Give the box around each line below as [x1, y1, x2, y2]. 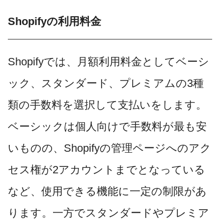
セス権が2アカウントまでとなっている [8, 163, 205, 176]
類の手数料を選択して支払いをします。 [8, 98, 207, 111]
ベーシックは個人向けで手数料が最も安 [8, 120, 207, 133]
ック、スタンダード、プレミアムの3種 [8, 77, 204, 89]
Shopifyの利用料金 [8, 15, 101, 28]
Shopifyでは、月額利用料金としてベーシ [8, 55, 209, 68]
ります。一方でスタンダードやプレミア [8, 206, 209, 219]
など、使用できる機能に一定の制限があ [8, 185, 207, 197]
